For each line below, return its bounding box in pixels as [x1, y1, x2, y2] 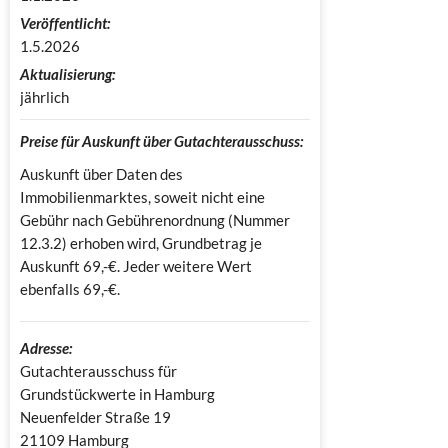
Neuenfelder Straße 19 [20, 407, 171, 426]
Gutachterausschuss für [20, 361, 180, 380]
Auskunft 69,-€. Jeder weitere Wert [20, 256, 252, 275]
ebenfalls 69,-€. [20, 279, 120, 298]
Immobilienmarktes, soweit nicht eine [20, 187, 265, 206]
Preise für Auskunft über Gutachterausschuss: [20, 131, 303, 150]
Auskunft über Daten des [20, 164, 183, 183]
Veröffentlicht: [20, 13, 110, 32]
